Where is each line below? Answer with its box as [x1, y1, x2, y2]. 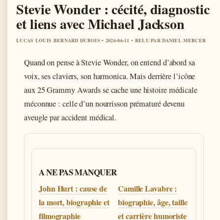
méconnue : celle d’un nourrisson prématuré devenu [24, 98, 185, 109]
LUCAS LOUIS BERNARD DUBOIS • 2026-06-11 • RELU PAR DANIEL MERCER [16, 36, 206, 44]
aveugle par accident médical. [24, 111, 117, 123]
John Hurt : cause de [39, 182, 108, 194]
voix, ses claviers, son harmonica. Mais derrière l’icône [24, 70, 195, 82]
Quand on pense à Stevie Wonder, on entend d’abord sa [24, 56, 195, 68]
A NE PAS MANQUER [39, 165, 117, 178]
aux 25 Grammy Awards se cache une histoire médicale [24, 84, 197, 95]
